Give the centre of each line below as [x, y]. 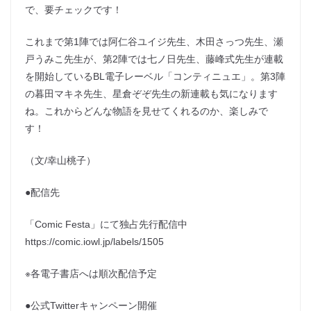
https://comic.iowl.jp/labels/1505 [94, 242]
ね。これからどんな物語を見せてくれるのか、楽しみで [146, 111]
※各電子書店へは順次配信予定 [91, 274]
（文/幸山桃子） [60, 161]
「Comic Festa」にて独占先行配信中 [111, 225]
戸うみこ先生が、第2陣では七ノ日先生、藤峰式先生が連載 [154, 59]
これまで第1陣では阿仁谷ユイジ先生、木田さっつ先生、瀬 [154, 42]
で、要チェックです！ [74, 10]
